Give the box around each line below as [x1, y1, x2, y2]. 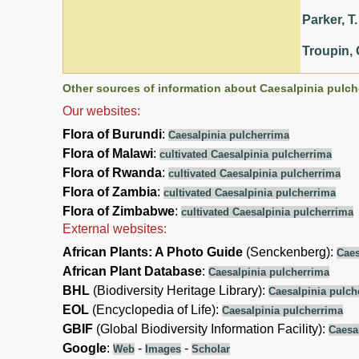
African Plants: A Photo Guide [63, 244, 243, 259]
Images [145, 342, 181, 355]
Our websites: [63, 103, 140, 118]
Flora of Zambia [63, 184, 157, 199]
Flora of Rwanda [63, 165, 162, 179]
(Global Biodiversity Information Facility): [93, 321, 329, 336]
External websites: [63, 221, 167, 236]
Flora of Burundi [63, 127, 162, 141]
